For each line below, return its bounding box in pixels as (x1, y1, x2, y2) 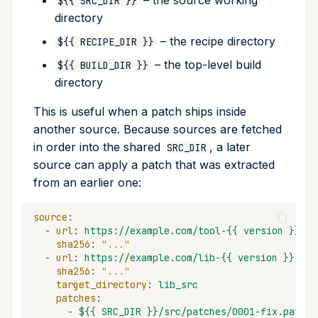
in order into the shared (33, 140, 164, 155)
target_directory (56, 278, 147, 291)
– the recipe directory (157, 34, 275, 49)
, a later (209, 140, 251, 155)
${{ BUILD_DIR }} (57, 59, 148, 72)
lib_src (158, 278, 198, 291)
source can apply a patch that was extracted (33, 158, 275, 172)
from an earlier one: (33, 175, 141, 190)
